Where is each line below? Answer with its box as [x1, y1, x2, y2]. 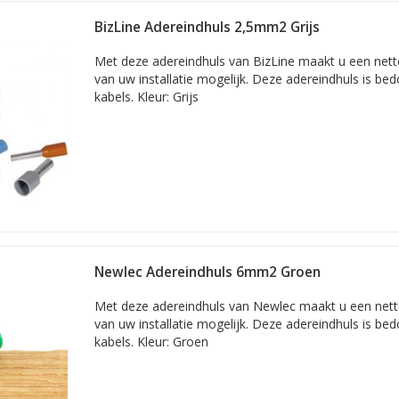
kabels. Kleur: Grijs [94, 88, 199, 105]
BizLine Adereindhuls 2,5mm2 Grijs [94, 18, 320, 37]
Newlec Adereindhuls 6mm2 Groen [94, 263, 321, 281]
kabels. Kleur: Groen [94, 333, 208, 350]
